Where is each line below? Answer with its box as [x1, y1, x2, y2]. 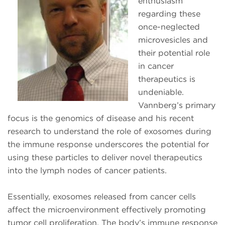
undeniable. [138, 87, 184, 97]
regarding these [138, 9, 200, 19]
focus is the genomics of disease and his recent [8, 114, 194, 124]
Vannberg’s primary [138, 100, 215, 110]
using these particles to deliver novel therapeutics [8, 153, 202, 163]
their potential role [138, 48, 210, 58]
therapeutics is [138, 74, 195, 84]
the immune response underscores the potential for [8, 140, 209, 150]
